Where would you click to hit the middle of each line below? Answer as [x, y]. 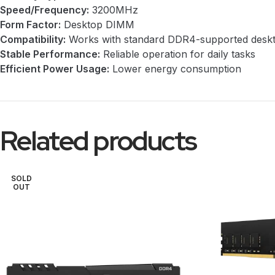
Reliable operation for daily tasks [178, 54]
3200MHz [114, 10]
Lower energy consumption [175, 69]
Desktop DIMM [98, 25]
